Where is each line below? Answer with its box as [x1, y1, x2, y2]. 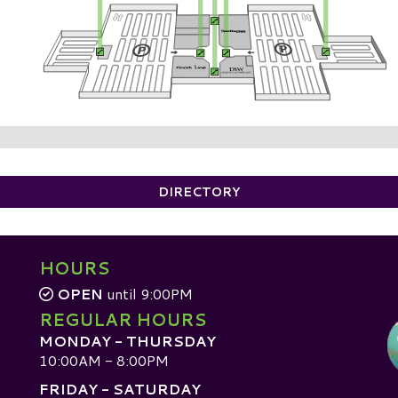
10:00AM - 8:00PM [39, 350, 169, 371]
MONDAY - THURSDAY [39, 330, 216, 352]
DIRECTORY [158, 183, 240, 202]
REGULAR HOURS [39, 307, 206, 332]
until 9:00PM [103, 283, 193, 305]
